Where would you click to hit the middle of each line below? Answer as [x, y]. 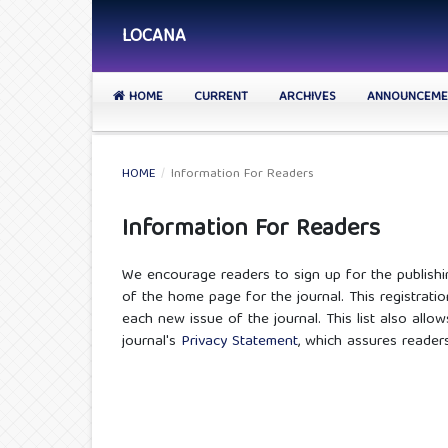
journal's [151, 342]
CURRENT [221, 97]
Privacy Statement [239, 342]
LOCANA [154, 37]
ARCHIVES [307, 97]
